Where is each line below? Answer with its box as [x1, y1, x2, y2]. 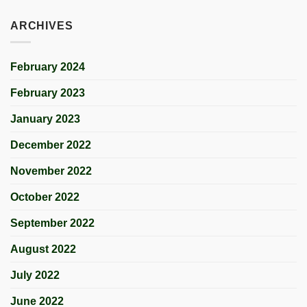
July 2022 [10, 269, 60, 282]
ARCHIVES [10, 19, 73, 32]
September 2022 [10, 217, 95, 230]
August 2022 [10, 243, 76, 256]
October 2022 [10, 191, 79, 204]
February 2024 [10, 61, 85, 73]
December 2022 [10, 139, 91, 151]
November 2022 [10, 165, 92, 177]
